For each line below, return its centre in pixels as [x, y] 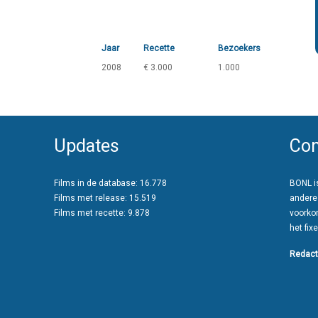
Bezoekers [239, 48]
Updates [87, 146]
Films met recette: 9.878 [102, 213]
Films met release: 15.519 [105, 198]
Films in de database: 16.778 [110, 183]
